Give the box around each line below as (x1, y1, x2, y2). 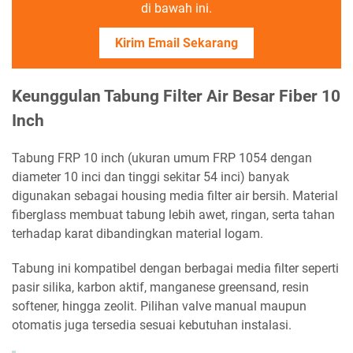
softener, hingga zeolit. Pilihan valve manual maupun (12, 299, 307, 314)
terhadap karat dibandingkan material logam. (12, 226, 263, 242)
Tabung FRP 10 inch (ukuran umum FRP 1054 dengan (12, 150, 312, 166)
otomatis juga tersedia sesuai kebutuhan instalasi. (12, 318, 292, 333)
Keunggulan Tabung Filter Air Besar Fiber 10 (12, 87, 340, 106)
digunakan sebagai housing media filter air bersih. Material (12, 188, 338, 204)
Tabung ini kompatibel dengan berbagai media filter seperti (12, 261, 339, 277)
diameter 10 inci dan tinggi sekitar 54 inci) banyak (12, 169, 289, 185)
